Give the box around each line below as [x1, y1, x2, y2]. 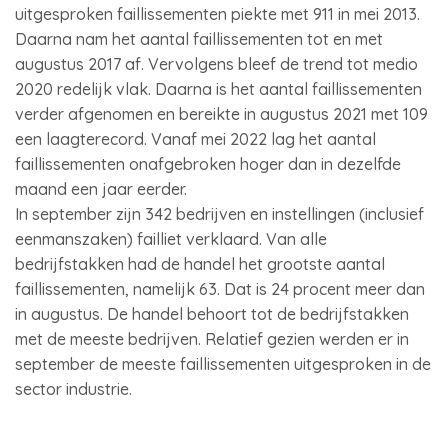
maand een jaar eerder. [15, 179, 187, 199]
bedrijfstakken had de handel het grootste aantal [15, 254, 385, 274]
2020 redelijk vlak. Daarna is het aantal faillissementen [15, 79, 422, 99]
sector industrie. [15, 379, 132, 399]
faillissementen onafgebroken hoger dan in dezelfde [15, 154, 401, 174]
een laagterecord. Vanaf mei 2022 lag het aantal [15, 129, 376, 149]
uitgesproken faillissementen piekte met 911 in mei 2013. [15, 4, 420, 24]
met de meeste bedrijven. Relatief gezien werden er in [15, 329, 409, 349]
